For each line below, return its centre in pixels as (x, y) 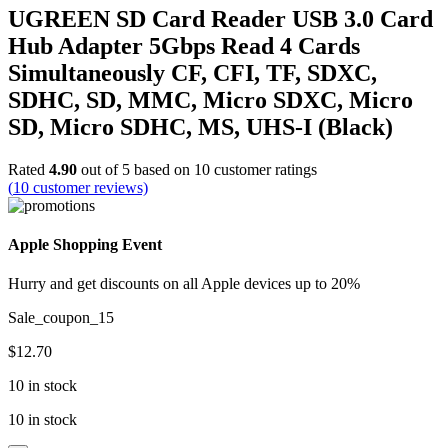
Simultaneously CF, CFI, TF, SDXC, (192, 72)
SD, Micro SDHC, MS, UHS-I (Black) (200, 126)
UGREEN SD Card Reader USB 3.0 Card (220, 18)
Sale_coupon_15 (61, 318)
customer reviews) (88, 187)
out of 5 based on (135, 169)
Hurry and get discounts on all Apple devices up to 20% (184, 284)
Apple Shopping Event (85, 244)
